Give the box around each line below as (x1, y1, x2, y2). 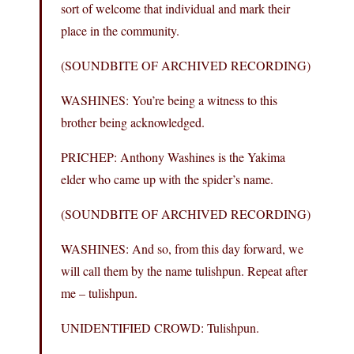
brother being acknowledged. (61, 113, 205, 130)
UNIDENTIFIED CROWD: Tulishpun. (61, 318, 259, 336)
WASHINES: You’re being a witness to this (61, 91, 277, 108)
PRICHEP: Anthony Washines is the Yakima (61, 148, 285, 165)
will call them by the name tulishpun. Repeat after (61, 262, 307, 279)
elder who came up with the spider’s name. (61, 170, 273, 187)
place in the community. (61, 21, 179, 39)
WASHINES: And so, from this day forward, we (61, 239, 303, 257)
